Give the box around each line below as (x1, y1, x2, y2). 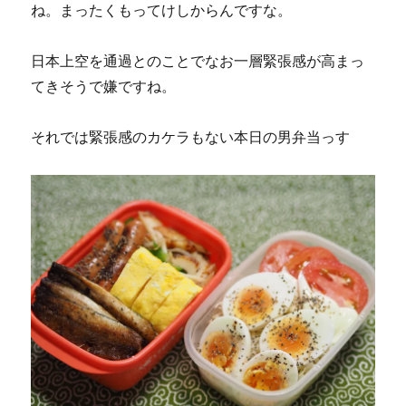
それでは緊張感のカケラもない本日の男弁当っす (31, 128, 351, 147)
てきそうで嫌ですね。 (31, 77, 177, 96)
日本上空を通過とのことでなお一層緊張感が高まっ (31, 52, 365, 71)
